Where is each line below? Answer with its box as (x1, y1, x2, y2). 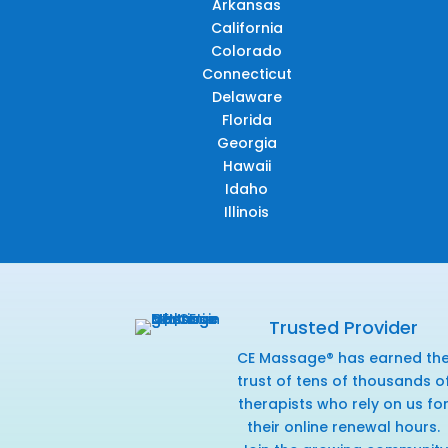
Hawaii (222, 155, 271, 176)
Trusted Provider (269, 314, 419, 340)
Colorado (211, 40, 283, 61)
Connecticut (201, 63, 292, 84)
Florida (221, 109, 272, 130)
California (210, 17, 283, 38)
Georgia (216, 132, 277, 153)
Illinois (224, 201, 270, 222)
